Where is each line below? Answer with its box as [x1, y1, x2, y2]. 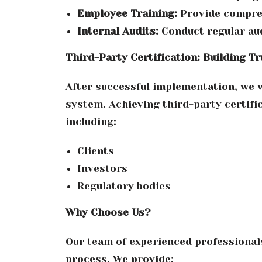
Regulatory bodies [77, 180, 171, 192]
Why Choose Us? [65, 206, 150, 218]
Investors [77, 162, 127, 174]
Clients [77, 144, 114, 157]
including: [65, 115, 116, 127]
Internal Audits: [77, 25, 158, 37]
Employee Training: [77, 7, 177, 19]
